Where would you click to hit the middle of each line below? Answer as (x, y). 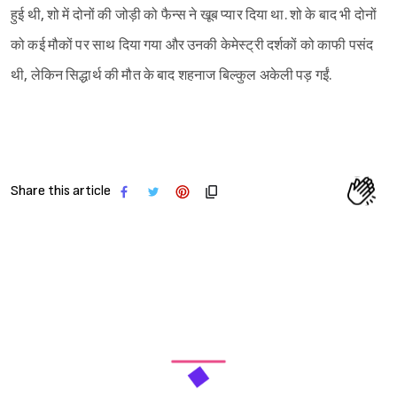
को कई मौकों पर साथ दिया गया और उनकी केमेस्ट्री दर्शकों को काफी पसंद (192, 46)
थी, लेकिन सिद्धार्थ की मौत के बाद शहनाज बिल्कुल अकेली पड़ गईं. (171, 76)
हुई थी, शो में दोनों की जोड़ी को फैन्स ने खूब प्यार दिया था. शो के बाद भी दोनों (194, 16)
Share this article (61, 191)
